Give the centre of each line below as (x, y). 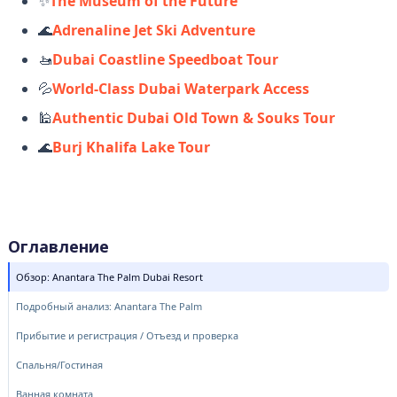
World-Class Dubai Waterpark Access (181, 88)
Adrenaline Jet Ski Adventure (154, 30)
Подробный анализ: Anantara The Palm (109, 306)
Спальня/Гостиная (59, 364)
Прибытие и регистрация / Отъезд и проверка (127, 335)
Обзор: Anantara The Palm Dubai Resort (109, 276)
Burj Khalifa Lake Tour (132, 147)
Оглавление (58, 246)
